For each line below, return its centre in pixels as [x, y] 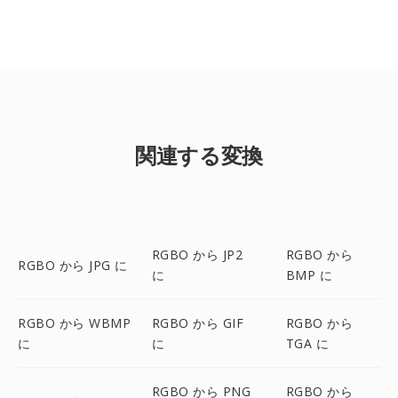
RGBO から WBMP [74, 323]
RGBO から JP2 [197, 255]
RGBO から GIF [198, 323]
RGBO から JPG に [73, 265]
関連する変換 [199, 155]
